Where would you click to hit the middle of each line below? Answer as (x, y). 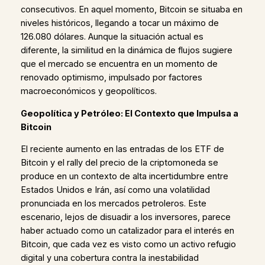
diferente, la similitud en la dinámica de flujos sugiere (126, 51)
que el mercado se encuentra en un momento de (119, 64)
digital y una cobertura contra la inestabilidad (109, 258)
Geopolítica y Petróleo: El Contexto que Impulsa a (129, 113)
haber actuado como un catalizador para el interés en (127, 231)
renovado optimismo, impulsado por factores (111, 78)
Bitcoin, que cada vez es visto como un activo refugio (128, 245)
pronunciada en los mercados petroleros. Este (113, 204)
